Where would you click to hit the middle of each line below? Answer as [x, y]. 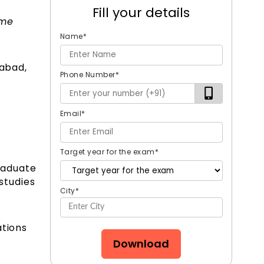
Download [141, 244]
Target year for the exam [107, 152]
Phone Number [88, 75]
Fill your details [141, 12]
